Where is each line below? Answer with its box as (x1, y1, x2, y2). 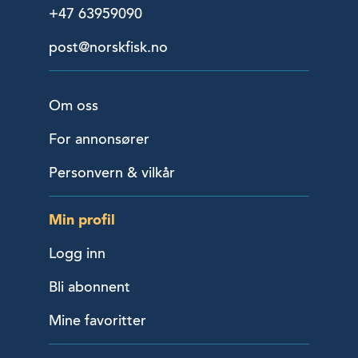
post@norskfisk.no (49, 38, 168, 57)
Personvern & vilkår (49, 164, 175, 182)
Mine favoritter (49, 312, 146, 330)
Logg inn (49, 245, 105, 263)
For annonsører (49, 130, 149, 149)
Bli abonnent (49, 278, 130, 296)
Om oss (49, 97, 98, 115)
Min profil (49, 211, 115, 229)
